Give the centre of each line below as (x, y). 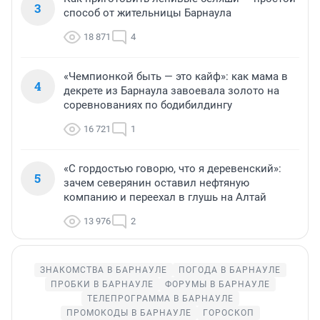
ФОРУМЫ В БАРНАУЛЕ (217, 284)
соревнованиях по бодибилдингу (148, 105)
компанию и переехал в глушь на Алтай (165, 197)
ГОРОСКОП (228, 312)
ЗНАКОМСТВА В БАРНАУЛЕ (103, 270)
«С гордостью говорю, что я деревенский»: (172, 168)
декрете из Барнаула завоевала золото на (171, 90)
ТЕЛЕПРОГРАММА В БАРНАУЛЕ (160, 298)
